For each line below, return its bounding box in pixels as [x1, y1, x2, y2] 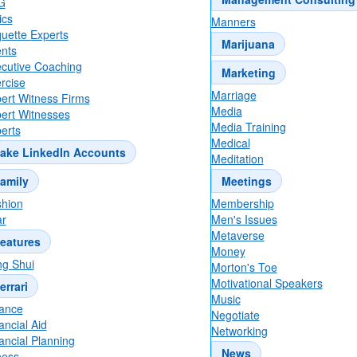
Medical [210, 135, 250, 151]
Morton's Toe [210, 259, 277, 276]
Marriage [210, 87, 257, 104]
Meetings [221, 173, 272, 190]
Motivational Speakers [210, 275, 323, 292]
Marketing [221, 65, 276, 81]
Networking [210, 323, 268, 339]
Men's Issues [210, 211, 277, 228]
